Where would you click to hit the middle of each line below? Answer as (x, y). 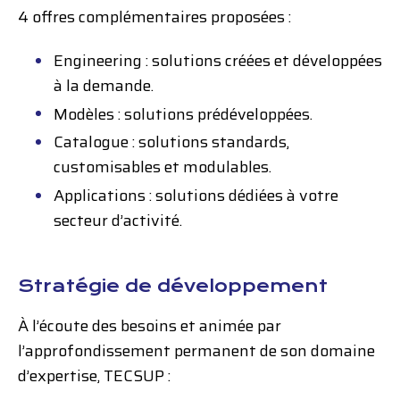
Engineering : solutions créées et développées (218, 61)
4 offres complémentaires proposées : (154, 17)
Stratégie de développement (173, 287)
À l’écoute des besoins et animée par (150, 326)
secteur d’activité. (118, 220)
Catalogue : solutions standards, (171, 142)
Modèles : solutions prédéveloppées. (183, 114)
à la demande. (104, 86)
